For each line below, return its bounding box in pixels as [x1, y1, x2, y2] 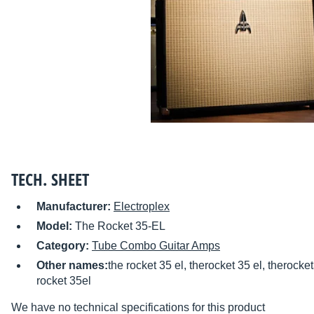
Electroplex [114, 200, 170, 213]
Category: [36, 240, 92, 252]
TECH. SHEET [11, 168, 89, 191]
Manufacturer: [36, 200, 114, 213]
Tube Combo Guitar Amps [92, 240, 220, 252]
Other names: [36, 259, 108, 272]
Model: [36, 220, 75, 233]
